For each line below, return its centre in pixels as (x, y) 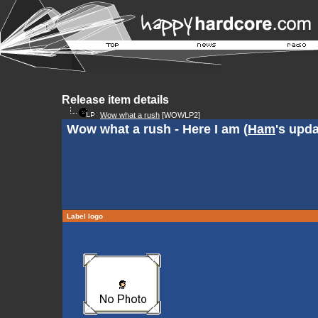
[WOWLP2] (180, 115)
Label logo (85, 216)
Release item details (115, 100)
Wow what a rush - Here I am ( (157, 129)
